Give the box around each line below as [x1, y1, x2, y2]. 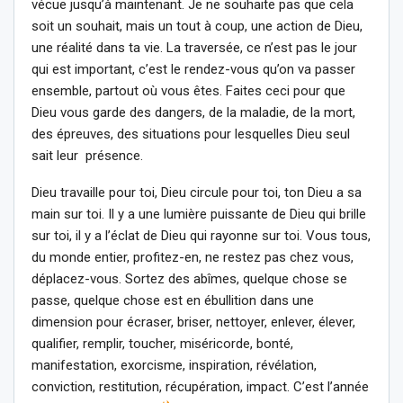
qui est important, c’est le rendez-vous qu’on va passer [31, 60, 355, 77]
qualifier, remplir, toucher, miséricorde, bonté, [31, 335, 293, 352]
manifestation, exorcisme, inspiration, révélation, [31, 356, 317, 373]
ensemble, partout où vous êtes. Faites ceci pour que [31, 82, 345, 99]
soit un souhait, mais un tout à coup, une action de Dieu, [31, 17, 363, 34]
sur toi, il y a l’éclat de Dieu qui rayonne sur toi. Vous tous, [31, 227, 371, 244]
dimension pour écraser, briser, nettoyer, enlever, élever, [31, 313, 355, 330]
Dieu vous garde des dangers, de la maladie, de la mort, [31, 103, 355, 121]
